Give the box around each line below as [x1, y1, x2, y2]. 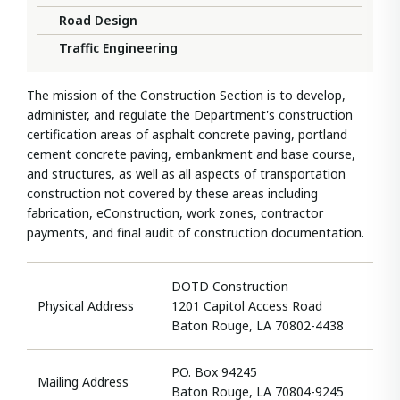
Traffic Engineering [59, 39, 178, 57]
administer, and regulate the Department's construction [27, 106, 353, 124]
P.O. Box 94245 [171, 363, 257, 381]
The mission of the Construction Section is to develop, [27, 87, 346, 104]
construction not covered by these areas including [27, 185, 318, 203]
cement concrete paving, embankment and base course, [27, 146, 355, 163]
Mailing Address [37, 373, 129, 391]
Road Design [59, 12, 137, 29]
